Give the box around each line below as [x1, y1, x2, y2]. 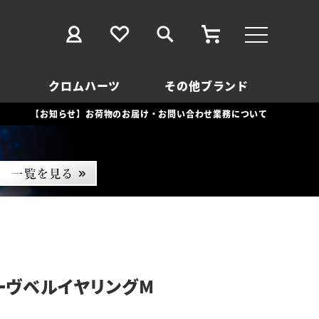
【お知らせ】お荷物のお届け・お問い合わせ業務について [31, 108, 268, 120]
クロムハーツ [48, 77, 121, 94]
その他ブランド [164, 77, 249, 94]
